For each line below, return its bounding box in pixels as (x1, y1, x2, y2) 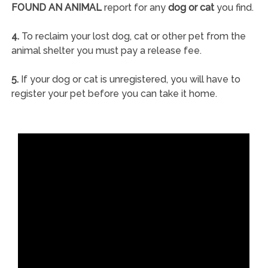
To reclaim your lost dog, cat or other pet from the (19, 31, 246, 42)
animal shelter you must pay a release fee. (11, 45, 202, 56)
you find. (214, 2, 254, 13)
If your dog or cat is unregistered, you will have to (18, 74, 240, 85)
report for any (103, 2, 168, 13)
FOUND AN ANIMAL (11, 2, 104, 13)
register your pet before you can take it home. (11, 88, 217, 99)
